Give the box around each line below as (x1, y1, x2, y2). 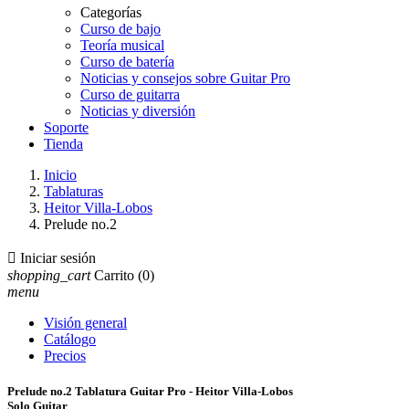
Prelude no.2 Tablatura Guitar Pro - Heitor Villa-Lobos (7, 384, 293, 399)
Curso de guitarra (80, 87, 180, 102)
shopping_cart (7, 267, 90, 283)
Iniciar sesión (20, 250, 96, 266)
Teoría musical (80, 37, 164, 53)
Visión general (44, 315, 127, 330)
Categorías (80, 5, 142, 20)
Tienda (44, 136, 83, 152)
